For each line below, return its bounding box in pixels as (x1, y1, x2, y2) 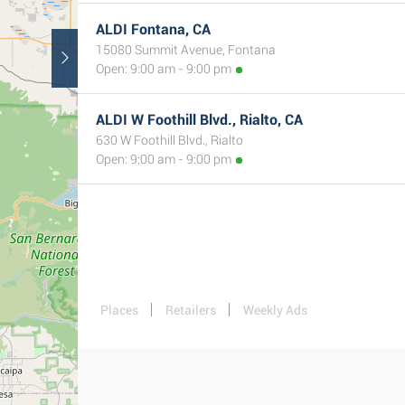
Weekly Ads (243, 303, 307, 317)
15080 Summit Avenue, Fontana (96, 42, 276, 57)
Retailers (165, 303, 216, 317)
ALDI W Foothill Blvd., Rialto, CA (96, 111, 303, 128)
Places (100, 303, 138, 317)
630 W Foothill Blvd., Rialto (96, 133, 243, 147)
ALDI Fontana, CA (96, 21, 211, 38)
